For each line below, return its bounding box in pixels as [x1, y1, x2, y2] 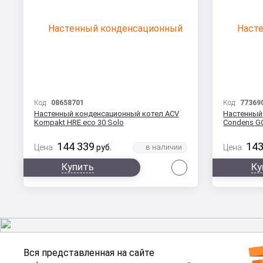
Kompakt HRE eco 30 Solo [33, 118, 124, 127]
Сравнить [188, 160, 227, 170]
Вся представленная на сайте [23, 247, 155, 259]
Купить [62, 161, 95, 173]
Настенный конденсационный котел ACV [33, 109, 179, 119]
